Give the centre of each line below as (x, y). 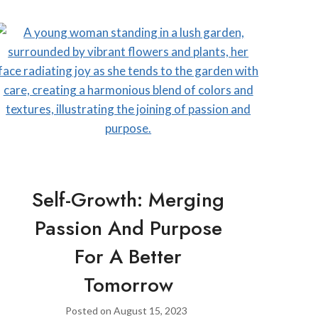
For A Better (128, 256)
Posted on (90, 310)
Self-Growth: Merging (128, 199)
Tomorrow (128, 285)
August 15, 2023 (151, 310)
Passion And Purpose (128, 228)
